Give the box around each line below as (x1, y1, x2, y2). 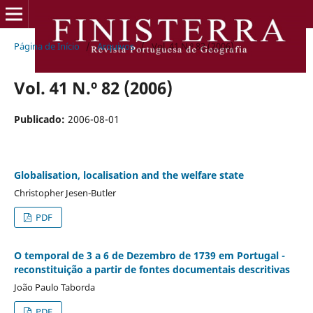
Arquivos (96, 39, 134, 52)
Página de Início (13, 39, 80, 52)
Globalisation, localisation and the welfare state (13, 168, 244, 182)
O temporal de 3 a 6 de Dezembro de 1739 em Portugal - (13, 248, 285, 262)
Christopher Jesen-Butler (13, 186, 116, 199)
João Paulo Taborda (13, 280, 95, 293)
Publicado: (13, 112, 68, 126)
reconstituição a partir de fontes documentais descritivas (13, 262, 290, 276)
